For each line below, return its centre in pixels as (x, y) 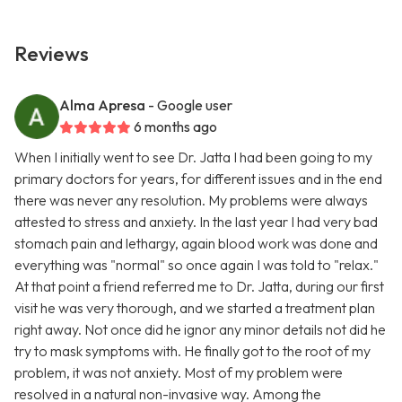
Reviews (52, 54)
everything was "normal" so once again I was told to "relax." (197, 265)
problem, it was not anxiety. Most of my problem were (179, 373)
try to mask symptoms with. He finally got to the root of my (192, 351)
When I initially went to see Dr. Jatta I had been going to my (193, 157)
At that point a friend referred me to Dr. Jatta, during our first (199, 287)
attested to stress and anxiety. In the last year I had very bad (196, 222)
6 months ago (175, 127)
